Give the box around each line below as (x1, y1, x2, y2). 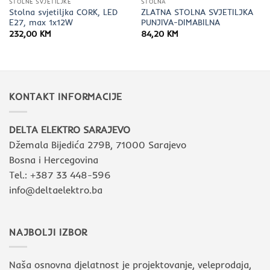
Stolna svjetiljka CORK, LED (8, 7, 118, 17)
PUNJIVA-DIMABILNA (140, 17, 220, 28)
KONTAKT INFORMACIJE (9, 90, 123, 103)
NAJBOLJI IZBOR (9, 225, 88, 238)
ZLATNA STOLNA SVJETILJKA (140, 7, 253, 17)
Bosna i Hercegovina (9, 153, 98, 166)
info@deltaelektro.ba (9, 183, 102, 196)
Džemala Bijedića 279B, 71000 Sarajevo (9, 138, 186, 151)
